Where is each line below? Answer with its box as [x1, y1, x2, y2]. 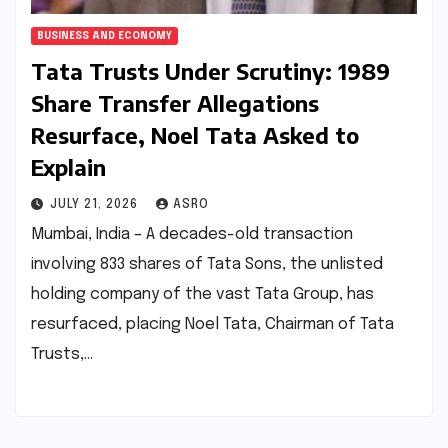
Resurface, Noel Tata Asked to [31, 121, 359, 150]
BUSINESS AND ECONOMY [37, 31, 172, 42]
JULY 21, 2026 [50, 199, 142, 212]
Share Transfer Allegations [31, 89, 319, 118]
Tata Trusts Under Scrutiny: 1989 [31, 57, 390, 86]
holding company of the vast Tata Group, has [31, 286, 374, 304]
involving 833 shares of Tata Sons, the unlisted [31, 256, 383, 274]
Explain [31, 153, 106, 182]
